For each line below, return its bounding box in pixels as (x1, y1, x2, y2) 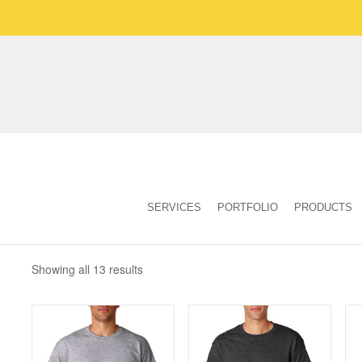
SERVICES (147, 201, 201, 213)
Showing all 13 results (32, 261, 143, 277)
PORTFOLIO (217, 201, 278, 213)
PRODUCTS (294, 201, 352, 213)
